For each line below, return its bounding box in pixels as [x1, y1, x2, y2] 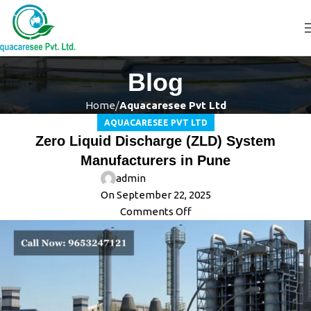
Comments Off [119, 205, 192, 218]
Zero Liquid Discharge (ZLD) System [35, 133, 276, 149]
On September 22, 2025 [100, 189, 211, 201]
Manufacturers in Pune [81, 153, 230, 169]
